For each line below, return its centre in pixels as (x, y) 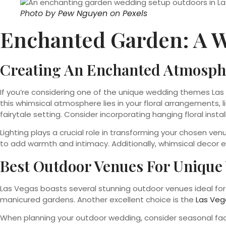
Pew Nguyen (83, 13)
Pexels (135, 13)
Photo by (39, 13)
